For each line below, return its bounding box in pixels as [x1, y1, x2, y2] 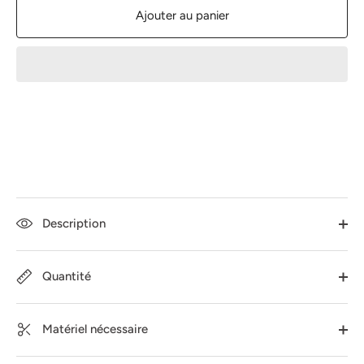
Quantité [38, 268, 91, 284]
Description [38, 215, 106, 231]
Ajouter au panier [135, 8, 229, 23]
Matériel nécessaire [38, 322, 148, 336]
